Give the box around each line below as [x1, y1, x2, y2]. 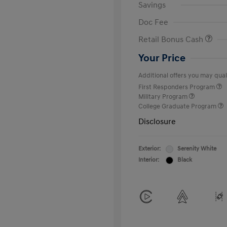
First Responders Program [138, 83, 216, 91]
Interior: [138, 156, 159, 164]
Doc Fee [138, 17, 168, 27]
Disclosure [138, 117, 176, 127]
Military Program [138, 93, 189, 101]
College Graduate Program [138, 102, 218, 110]
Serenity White [177, 145, 216, 153]
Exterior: [138, 145, 161, 153]
